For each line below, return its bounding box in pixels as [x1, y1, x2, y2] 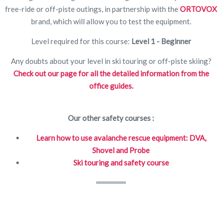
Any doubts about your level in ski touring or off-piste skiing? [10, 56, 212, 65]
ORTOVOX [180, 4, 217, 13]
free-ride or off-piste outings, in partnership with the [5, 4, 180, 13]
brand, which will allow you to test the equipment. [31, 16, 191, 26]
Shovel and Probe [92, 145, 150, 155]
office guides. [89, 81, 133, 90]
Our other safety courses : [68, 113, 154, 122]
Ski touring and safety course [73, 158, 169, 167]
